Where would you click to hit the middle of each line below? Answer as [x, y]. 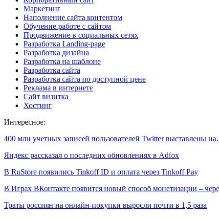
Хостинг [38, 105]
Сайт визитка [46, 96]
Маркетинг [42, 8]
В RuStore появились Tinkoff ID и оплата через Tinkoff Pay [101, 172]
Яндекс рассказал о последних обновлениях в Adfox [91, 155]
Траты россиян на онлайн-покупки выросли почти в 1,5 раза [105, 205]
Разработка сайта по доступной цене [85, 79]
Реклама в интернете [58, 88]
